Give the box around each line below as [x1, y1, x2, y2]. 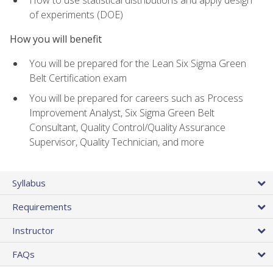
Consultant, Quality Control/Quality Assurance [29, 120, 225, 134]
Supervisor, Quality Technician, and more [29, 135, 204, 149]
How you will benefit [10, 32, 102, 46]
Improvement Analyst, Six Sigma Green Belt [29, 105, 214, 119]
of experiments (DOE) [29, 7, 123, 21]
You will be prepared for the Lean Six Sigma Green [29, 57, 246, 71]
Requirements [12, 200, 72, 213]
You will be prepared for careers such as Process [29, 91, 243, 105]
